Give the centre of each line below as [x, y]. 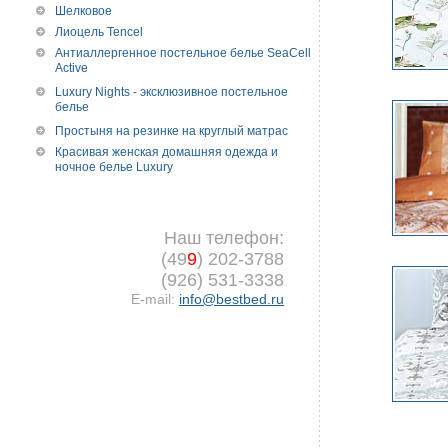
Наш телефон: [224, 238]
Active [71, 69]
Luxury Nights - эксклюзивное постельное [171, 92]
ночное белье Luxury [114, 168]
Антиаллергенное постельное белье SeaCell [183, 53]
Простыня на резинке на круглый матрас [171, 131]
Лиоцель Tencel [99, 32]
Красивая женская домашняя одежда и [166, 152]
